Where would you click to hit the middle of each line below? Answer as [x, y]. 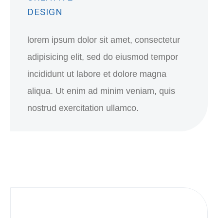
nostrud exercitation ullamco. [83, 108]
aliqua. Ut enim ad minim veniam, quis [101, 91]
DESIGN [45, 12]
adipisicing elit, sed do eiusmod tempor [103, 57]
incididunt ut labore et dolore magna [97, 74]
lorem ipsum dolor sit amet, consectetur [104, 40]
